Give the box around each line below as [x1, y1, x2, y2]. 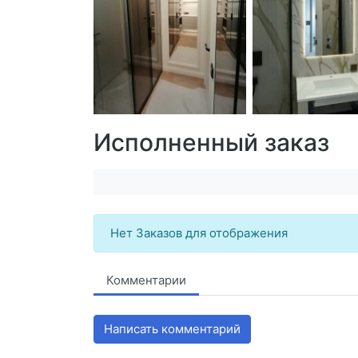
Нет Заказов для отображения [110, 225, 288, 241]
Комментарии [106, 272, 186, 288]
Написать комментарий [104, 320, 241, 336]
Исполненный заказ [93, 127, 329, 157]
